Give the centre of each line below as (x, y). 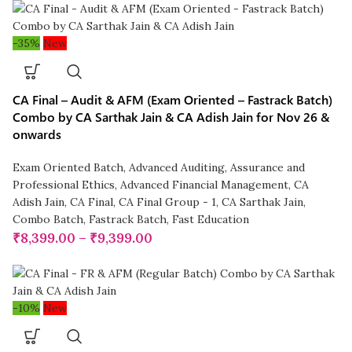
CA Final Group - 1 (168, 202)
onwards (37, 134)
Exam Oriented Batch (68, 168)
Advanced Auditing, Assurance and (217, 168)
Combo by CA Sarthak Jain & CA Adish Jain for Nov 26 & (171, 117)
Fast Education (211, 220)
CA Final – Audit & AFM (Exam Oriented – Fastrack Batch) (173, 100)
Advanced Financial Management (205, 185)
